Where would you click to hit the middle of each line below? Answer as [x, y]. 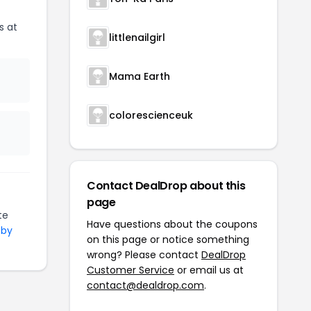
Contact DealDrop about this [166, 186]
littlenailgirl [137, 37]
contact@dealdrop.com [145, 285]
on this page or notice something [168, 239]
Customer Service [131, 270]
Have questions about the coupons [172, 224]
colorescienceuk [151, 115]
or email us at [209, 270]
